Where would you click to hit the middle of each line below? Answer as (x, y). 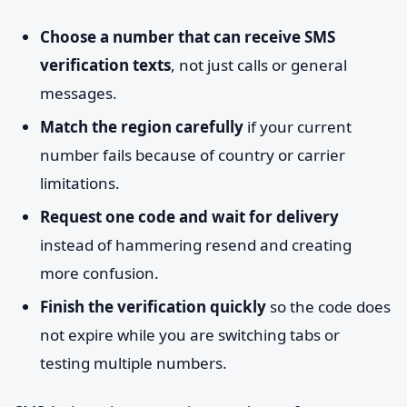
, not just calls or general (259, 65)
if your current (298, 127)
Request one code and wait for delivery (189, 217)
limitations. (80, 183)
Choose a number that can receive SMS (188, 37)
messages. (79, 93)
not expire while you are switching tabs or (190, 335)
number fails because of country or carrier (193, 155)
